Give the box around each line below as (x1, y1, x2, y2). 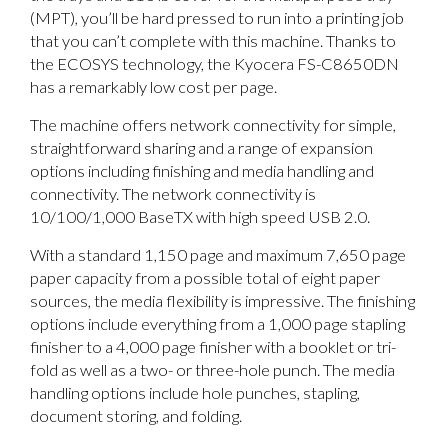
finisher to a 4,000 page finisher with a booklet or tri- (30, 336, 396, 357)
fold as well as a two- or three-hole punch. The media (30, 359, 395, 380)
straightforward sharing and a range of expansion (30, 137, 373, 158)
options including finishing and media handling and (30, 160, 374, 181)
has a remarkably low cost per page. (30, 76, 277, 97)
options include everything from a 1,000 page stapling (30, 313, 405, 334)
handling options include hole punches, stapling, (30, 382, 360, 403)
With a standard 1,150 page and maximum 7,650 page (30, 244, 406, 265)
